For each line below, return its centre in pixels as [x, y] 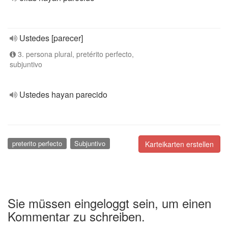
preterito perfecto [37, 143]
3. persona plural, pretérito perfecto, [75, 54]
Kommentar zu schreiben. [76, 216]
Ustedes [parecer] [51, 38]
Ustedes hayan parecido [63, 94]
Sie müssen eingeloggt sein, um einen [109, 203]
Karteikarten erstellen [179, 144]
